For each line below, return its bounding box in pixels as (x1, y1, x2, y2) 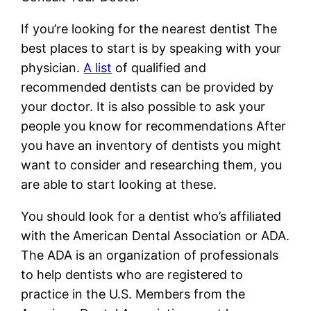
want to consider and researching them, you (21, 157, 283, 172)
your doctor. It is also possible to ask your (21, 99, 266, 114)
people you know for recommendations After (21, 118, 287, 133)
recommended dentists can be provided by (21, 79, 274, 94)
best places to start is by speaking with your (21, 40, 282, 56)
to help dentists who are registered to (21, 267, 244, 282)
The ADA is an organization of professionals (21, 247, 279, 262)
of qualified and (112, 60, 207, 75)
